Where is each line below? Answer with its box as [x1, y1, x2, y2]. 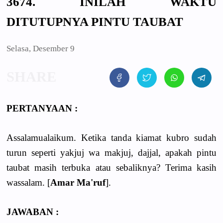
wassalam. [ [6, 177, 50, 188]
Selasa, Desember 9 [6, 44, 75, 54]
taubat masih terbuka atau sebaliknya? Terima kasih [6, 162, 217, 173]
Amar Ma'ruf [50, 177, 106, 188]
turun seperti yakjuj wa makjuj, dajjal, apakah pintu [6, 147, 217, 158]
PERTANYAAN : [6, 103, 78, 113]
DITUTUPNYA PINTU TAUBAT [6, 15, 183, 29]
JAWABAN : [6, 206, 59, 217]
